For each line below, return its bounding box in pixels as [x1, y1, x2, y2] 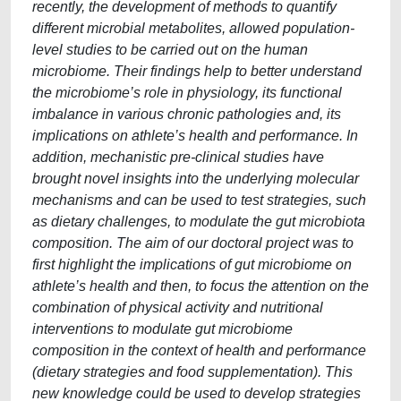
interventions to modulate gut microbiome [32, 321, 293, 337]
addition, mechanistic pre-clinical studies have [32, 149, 324, 165]
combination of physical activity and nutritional [32, 300, 323, 315]
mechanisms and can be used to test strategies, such [32, 192, 366, 208]
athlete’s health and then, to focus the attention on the [32, 278, 369, 294]
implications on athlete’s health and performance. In [32, 128, 358, 143]
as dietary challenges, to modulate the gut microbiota [32, 214, 365, 229]
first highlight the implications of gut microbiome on [32, 257, 352, 272]
